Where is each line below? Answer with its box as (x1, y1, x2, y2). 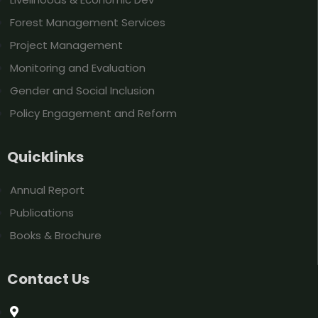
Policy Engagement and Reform (10, 105, 177, 121)
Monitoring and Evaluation (10, 60, 146, 75)
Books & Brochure (10, 227, 102, 243)
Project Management (10, 37, 123, 53)
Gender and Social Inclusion (10, 82, 155, 98)
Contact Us (7, 268, 89, 289)
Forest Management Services (10, 14, 165, 30)
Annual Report (10, 182, 84, 197)
